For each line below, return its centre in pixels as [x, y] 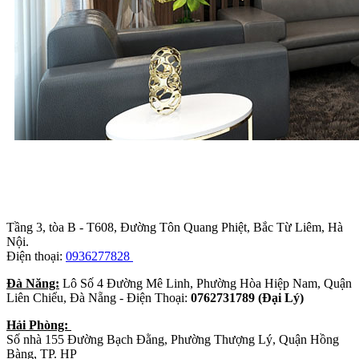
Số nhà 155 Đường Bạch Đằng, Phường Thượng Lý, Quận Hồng [173, 339]
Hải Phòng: [39, 325]
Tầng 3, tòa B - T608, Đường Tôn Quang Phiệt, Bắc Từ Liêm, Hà [175, 227]
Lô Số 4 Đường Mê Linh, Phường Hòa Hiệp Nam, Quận [207, 283]
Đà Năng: [33, 283]
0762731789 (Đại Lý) [247, 297]
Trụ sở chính [30, 195]
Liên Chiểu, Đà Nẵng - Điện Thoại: [99, 297]
